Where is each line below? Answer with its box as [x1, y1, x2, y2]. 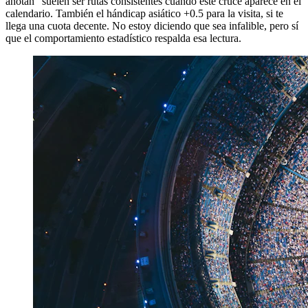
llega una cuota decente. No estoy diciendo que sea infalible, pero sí [5, 20, 298, 32]
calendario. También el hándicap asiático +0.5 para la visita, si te [5, 8, 283, 20]
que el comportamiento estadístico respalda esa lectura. [5, 32, 241, 45]
